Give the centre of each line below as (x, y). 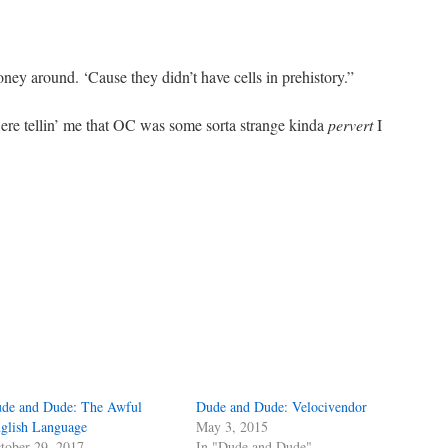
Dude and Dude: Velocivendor (282, 406)
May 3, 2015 (232, 426)
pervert (350, 124)
